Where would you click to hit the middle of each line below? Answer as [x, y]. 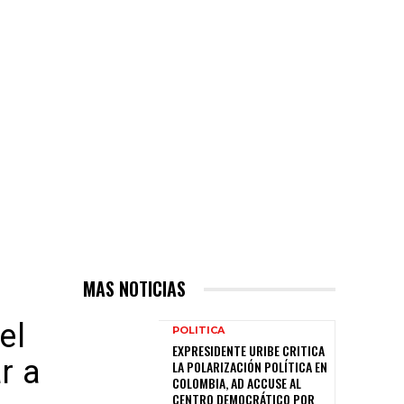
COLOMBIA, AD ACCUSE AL [237, 383]
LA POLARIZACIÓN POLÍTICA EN [250, 367]
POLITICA [198, 331]
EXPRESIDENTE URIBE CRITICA [248, 351]
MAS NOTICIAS [134, 289]
